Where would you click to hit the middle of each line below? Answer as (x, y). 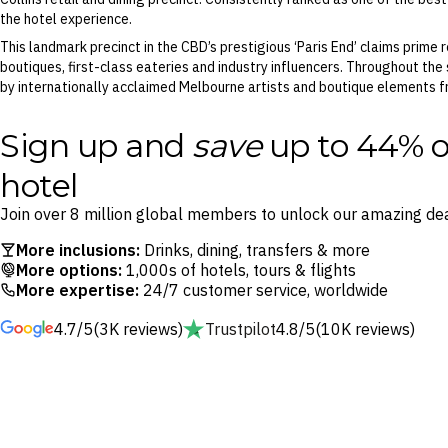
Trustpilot (240, 329)
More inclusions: (78, 249)
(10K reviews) (365, 329)
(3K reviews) (138, 329)
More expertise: (77, 289)
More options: (69, 269)
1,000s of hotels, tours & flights (239, 269)
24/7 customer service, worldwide (263, 289)
